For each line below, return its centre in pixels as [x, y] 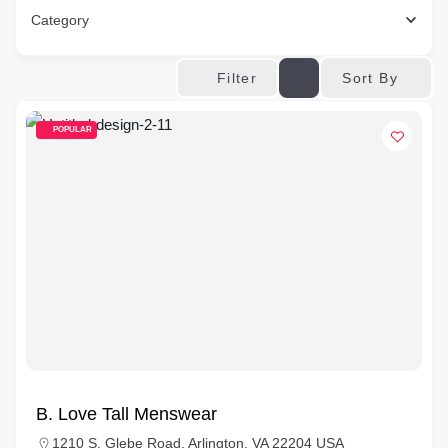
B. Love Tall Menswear [126, 414]
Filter [237, 78]
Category [60, 20]
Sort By [370, 77]
